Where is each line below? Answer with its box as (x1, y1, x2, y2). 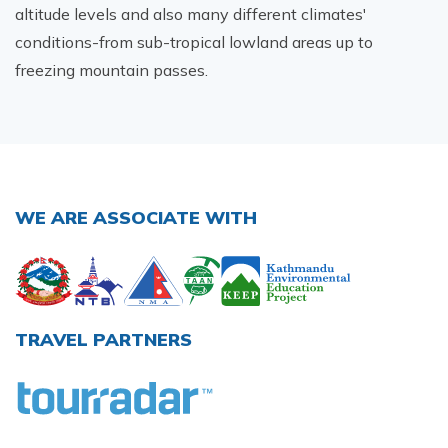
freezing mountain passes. (15, 59, 208, 80)
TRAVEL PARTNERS (15, 327, 192, 351)
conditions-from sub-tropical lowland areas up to (15, 31, 373, 52)
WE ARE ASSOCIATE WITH (15, 205, 257, 229)
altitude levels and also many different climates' (15, 3, 367, 24)
